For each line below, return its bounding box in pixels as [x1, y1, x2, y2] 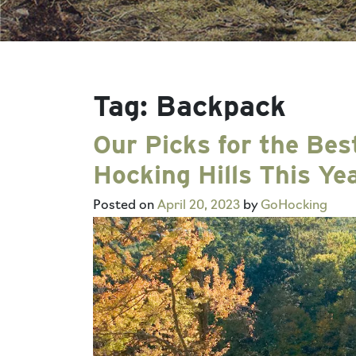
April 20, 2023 [157, 199, 240, 212]
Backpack [156, 88, 286, 123]
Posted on [93, 199, 157, 212]
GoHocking [261, 199, 327, 212]
